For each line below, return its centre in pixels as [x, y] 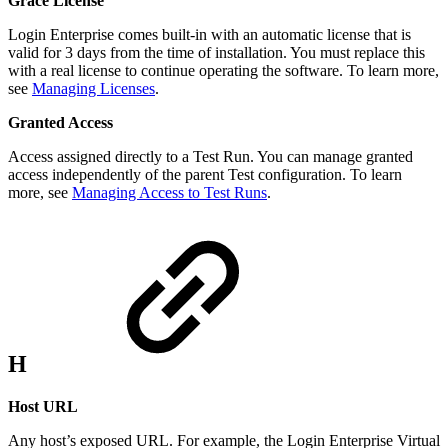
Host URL [43, 407]
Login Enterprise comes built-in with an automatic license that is [209, 35]
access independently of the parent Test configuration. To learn [205, 175]
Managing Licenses [93, 89]
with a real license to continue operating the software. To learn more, [223, 71]
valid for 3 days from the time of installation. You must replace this [216, 53]
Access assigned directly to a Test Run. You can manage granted [210, 157]
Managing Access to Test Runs [169, 193]
